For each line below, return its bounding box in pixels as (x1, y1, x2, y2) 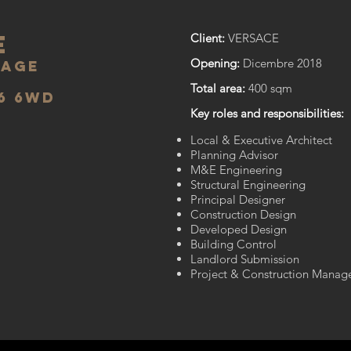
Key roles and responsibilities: (190, 106, 344, 121)
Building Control (190, 237, 280, 251)
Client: (190, 31, 225, 45)
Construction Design (190, 207, 296, 222)
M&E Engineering (190, 162, 282, 177)
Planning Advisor (190, 147, 278, 162)
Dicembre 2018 (240, 56, 322, 71)
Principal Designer (190, 192, 285, 207)
